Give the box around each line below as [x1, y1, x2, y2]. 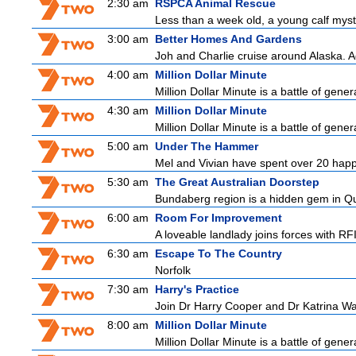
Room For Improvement [155, 211, 282, 224]
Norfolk [155, 264, 191, 277]
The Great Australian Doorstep [155, 176, 319, 188]
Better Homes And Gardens [155, 33, 302, 45]
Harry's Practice [155, 283, 239, 296]
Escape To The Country [155, 247, 282, 260]
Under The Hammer [155, 140, 258, 153]
